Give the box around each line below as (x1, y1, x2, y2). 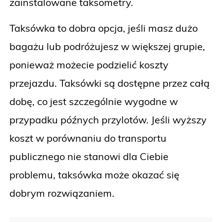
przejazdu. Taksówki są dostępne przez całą (9, 76, 210, 89)
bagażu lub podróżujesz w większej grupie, (9, 40, 205, 53)
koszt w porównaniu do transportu (9, 131, 166, 144)
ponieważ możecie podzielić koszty (9, 58, 168, 71)
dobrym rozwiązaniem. (9, 186, 114, 199)
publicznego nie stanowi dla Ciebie (9, 150, 168, 163)
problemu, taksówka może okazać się (9, 168, 179, 181)
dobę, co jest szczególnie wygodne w (9, 95, 178, 108)
